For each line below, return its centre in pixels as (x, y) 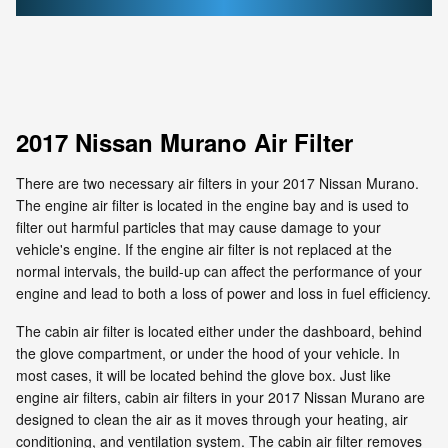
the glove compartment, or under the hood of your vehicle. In (208, 352)
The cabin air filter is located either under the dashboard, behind (219, 330)
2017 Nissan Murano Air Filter (184, 141)
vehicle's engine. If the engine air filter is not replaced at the (204, 248)
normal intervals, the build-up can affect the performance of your (219, 270)
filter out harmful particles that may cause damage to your (198, 226)
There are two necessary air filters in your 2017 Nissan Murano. (217, 182)
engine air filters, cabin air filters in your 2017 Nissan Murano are (220, 396)
